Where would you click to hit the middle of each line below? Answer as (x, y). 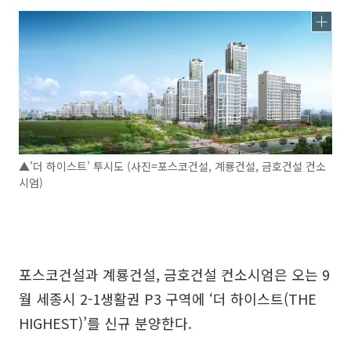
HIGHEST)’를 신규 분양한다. (105, 323)
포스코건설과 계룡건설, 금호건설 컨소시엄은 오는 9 (174, 275)
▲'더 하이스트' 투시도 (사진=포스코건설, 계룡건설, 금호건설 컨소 (172, 166)
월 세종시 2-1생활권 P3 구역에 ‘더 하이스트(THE (168, 299)
